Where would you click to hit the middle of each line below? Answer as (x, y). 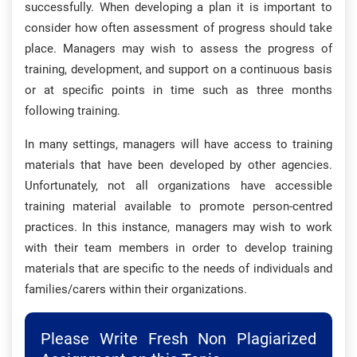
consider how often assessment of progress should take (178, 28)
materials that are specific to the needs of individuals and (178, 269)
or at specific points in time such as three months (178, 90)
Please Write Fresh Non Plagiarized (178, 339)
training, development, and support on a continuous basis (178, 69)
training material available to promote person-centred (178, 206)
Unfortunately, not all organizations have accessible (178, 186)
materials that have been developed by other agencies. (178, 165)
